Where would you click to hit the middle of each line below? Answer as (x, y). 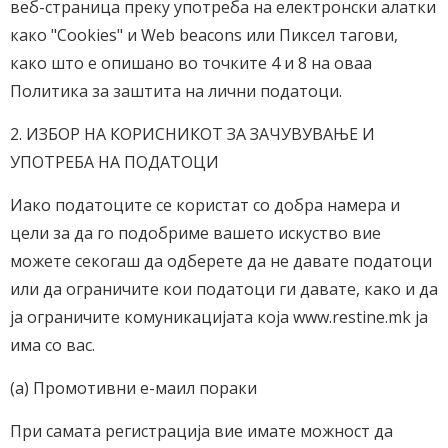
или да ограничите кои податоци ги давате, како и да (224, 289)
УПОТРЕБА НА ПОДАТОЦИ (114, 162)
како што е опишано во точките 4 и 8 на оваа (191, 63)
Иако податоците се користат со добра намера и (205, 205)
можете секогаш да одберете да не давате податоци (221, 261)
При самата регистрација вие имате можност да (201, 431)
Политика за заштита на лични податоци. (176, 91)
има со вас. (52, 345)
